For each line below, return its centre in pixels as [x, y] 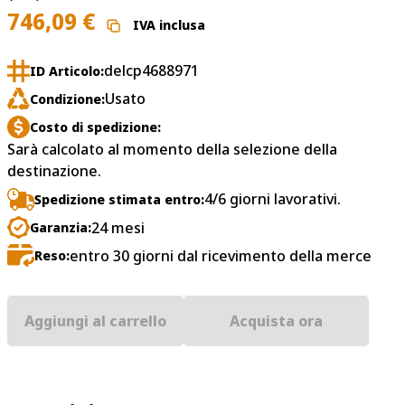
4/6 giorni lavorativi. [273, 199]
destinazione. [54, 171]
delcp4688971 [151, 71]
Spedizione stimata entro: [119, 199]
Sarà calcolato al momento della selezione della [172, 150]
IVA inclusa [169, 25]
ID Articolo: [67, 71]
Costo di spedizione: [95, 127]
